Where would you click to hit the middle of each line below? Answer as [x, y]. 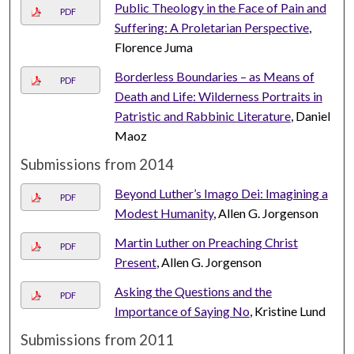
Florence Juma [153, 47]
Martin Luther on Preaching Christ [206, 243]
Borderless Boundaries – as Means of [214, 77]
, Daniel [310, 116]
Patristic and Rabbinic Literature [202, 116]
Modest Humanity [164, 213]
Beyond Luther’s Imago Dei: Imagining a [221, 194]
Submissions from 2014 [98, 165]
